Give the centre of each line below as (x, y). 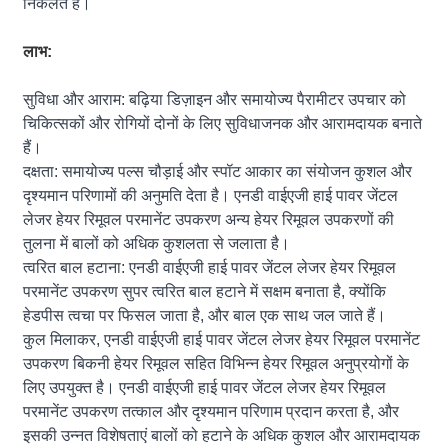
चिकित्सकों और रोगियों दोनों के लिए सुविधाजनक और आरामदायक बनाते (223, 123)
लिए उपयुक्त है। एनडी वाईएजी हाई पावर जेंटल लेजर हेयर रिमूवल (205, 387)
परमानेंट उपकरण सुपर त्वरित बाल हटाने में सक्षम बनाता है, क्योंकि (205, 291)
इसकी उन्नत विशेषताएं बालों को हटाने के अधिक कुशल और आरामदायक (222, 435)
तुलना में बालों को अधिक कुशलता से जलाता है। (157, 243)
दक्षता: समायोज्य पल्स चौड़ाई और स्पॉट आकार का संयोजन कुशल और (218, 171)
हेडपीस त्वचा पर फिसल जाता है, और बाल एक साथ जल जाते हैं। (205, 315)
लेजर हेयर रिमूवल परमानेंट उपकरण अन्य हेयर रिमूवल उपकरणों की (209, 219)
